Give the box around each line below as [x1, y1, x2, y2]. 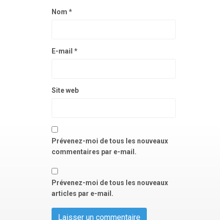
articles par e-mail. [52, 190, 113, 197]
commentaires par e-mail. [52, 148, 137, 156]
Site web [52, 86, 79, 94]
